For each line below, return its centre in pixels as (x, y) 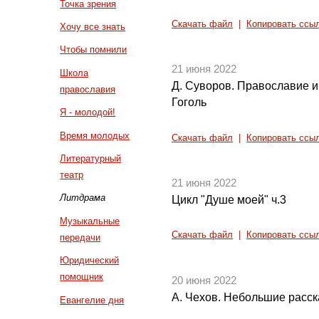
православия (88, 89)
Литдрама (83, 198)
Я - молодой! (88, 113)
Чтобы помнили (94, 50)
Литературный (91, 158)
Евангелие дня (92, 300)
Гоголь (189, 103)
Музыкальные (90, 221)
